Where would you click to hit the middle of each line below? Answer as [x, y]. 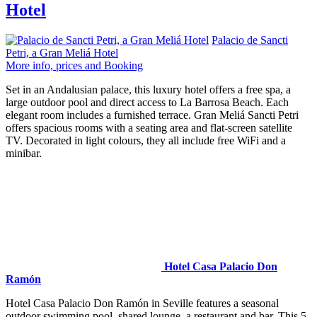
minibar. [24, 154]
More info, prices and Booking [74, 66]
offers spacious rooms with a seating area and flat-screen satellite [149, 128]
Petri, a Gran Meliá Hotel [62, 53]
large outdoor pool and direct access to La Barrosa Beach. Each [147, 103]
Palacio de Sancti [250, 40]
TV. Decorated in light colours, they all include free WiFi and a [146, 141]
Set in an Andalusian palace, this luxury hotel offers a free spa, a [148, 90]
